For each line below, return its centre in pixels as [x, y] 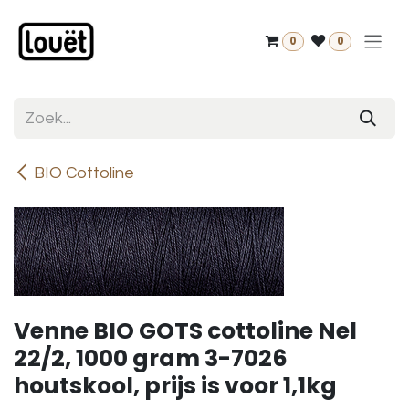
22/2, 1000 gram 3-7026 [151, 358]
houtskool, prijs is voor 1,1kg [175, 386]
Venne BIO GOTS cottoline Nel [185, 331]
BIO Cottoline [84, 173]
